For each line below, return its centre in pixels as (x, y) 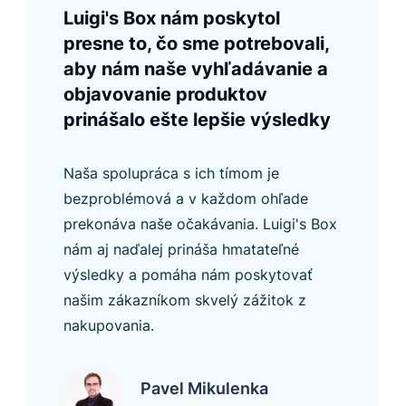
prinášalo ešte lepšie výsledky (197, 120)
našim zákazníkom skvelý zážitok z (185, 300)
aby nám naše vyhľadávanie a (196, 69)
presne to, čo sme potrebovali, (196, 44)
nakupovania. (109, 326)
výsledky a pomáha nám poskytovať (188, 275)
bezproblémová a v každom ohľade (186, 199)
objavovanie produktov (165, 95)
